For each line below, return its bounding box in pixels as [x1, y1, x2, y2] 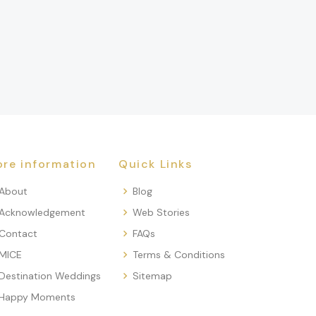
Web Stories [133, 206, 190, 219]
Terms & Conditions [133, 248, 225, 262]
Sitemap [133, 269, 172, 283]
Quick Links [119, 157, 193, 172]
